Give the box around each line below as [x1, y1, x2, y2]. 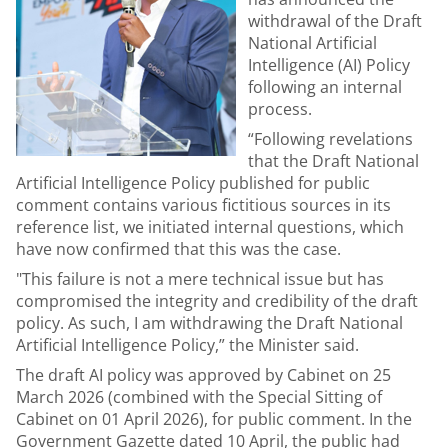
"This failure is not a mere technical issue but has [16, 268, 384, 290]
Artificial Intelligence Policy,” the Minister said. [16, 334, 359, 356]
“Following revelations [248, 128, 413, 150]
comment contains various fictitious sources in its [16, 194, 391, 216]
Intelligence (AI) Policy [248, 54, 410, 76]
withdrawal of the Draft [248, 10, 422, 32]
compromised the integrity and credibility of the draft [16, 290, 418, 312]
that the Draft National [248, 150, 419, 172]
